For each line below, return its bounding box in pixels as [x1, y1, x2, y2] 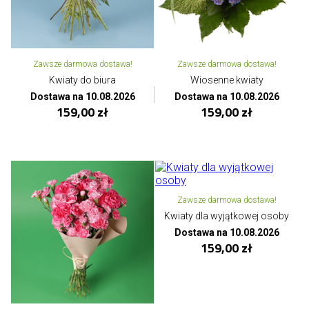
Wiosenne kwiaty [190, 74, 263, 86]
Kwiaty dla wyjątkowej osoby [164, 210, 289, 221]
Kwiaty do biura [49, 74, 116, 86]
